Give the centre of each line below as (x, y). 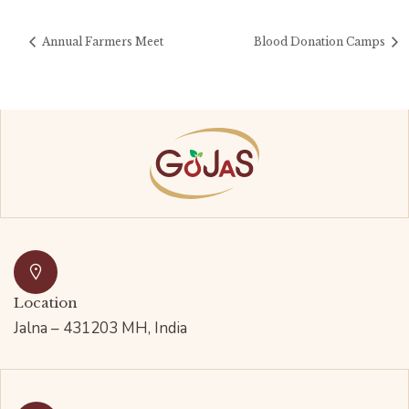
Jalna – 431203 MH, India (100, 328)
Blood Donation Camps (321, 41)
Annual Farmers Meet (101, 41)
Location (46, 302)
